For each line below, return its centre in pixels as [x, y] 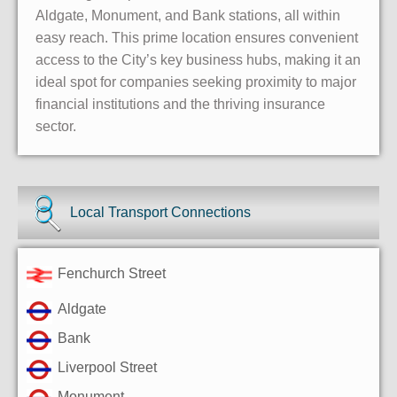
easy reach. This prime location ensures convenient [197, 37]
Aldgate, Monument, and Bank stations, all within [188, 15]
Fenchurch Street [112, 273]
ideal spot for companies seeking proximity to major [196, 82]
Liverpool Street [107, 367]
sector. [56, 126]
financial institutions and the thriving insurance [180, 104]
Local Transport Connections [161, 212]
